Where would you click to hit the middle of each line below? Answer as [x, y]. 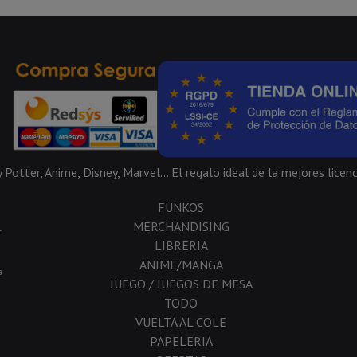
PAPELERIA [181, 341]
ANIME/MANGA [181, 264]
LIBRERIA [181, 245]
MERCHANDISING [181, 226]
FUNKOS [181, 207]
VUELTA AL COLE [181, 322]
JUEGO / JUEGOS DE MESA [181, 283]
